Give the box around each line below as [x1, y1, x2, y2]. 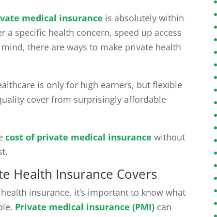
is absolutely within [103, 12, 185, 24]
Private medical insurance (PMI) [15, 201, 155, 213]
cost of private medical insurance [5, 131, 152, 143]
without [152, 131, 186, 143]
